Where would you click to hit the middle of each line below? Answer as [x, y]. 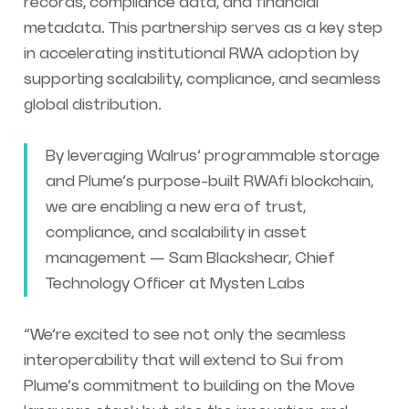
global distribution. [94, 105]
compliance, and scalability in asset [176, 233]
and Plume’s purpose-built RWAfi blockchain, [209, 182]
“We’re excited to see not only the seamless [184, 336]
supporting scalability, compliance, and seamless [202, 80]
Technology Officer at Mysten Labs [175, 284]
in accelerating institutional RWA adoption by [191, 54]
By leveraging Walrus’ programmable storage [212, 157]
